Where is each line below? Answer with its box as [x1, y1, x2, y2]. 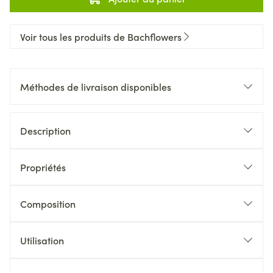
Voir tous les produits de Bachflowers [20, 30, 182, 43]
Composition [20, 197, 76, 210]
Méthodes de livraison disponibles [20, 80, 171, 93]
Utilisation [20, 233, 64, 247]
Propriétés [20, 160, 66, 174]
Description [20, 124, 71, 137]
